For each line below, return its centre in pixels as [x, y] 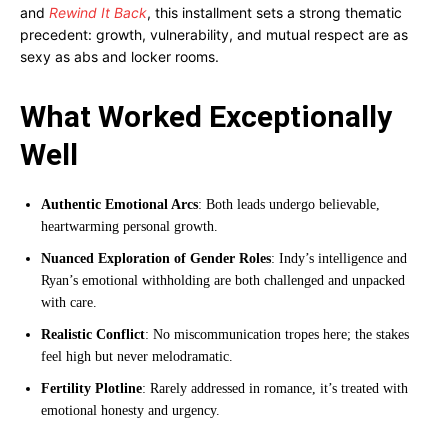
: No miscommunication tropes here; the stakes [277, 334]
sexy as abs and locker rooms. [119, 56]
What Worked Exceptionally [206, 116]
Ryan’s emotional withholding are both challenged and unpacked [223, 280]
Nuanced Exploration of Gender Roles [156, 258]
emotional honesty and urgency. [130, 410]
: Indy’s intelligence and [339, 258]
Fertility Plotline [91, 388]
